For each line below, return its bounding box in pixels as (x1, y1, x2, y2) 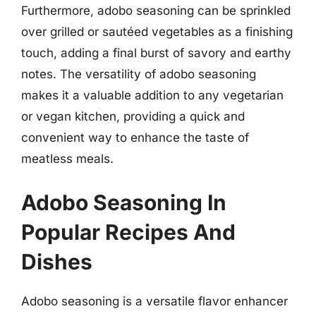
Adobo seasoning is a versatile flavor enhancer (21, 293, 288, 308)
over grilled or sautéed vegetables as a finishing (21, 25, 293, 39)
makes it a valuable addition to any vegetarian (21, 88, 284, 102)
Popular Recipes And (21, 219, 236, 245)
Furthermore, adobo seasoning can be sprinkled (21, 4, 291, 18)
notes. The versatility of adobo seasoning (21, 67, 256, 81)
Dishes (21, 248, 92, 274)
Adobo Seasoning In (21, 189, 226, 215)
